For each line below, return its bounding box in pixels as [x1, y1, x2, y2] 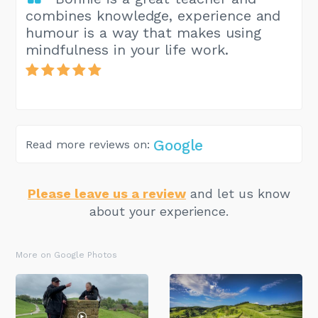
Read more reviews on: [26, 138, 150, 152]
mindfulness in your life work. [26, 40, 229, 58]
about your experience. [89, 203, 229, 219]
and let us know [186, 185, 290, 201]
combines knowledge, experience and [26, 6, 281, 24]
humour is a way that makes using [26, 23, 261, 41]
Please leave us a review [28, 185, 186, 201]
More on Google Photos [16, 249, 118, 260]
